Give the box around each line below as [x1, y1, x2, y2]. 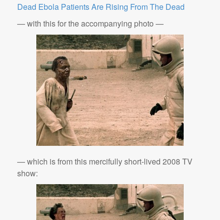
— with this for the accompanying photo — [17, 18, 164, 29]
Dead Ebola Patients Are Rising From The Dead [17, 1, 185, 12]
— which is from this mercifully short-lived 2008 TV [17, 156, 192, 167]
